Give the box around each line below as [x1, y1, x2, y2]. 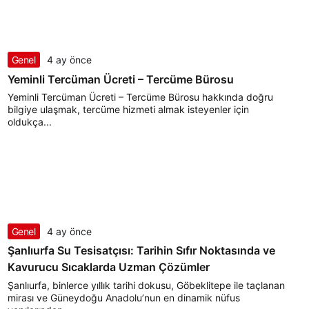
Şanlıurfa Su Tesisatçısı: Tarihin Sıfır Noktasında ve [7, 243, 275, 258]
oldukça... [7, 116, 52, 128]
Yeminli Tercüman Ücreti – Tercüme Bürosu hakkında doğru [7, 91, 273, 103]
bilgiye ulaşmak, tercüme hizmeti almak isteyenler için [7, 103, 249, 116]
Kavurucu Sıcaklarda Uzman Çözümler [7, 260, 210, 275]
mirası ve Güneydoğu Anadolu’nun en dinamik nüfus [7, 291, 240, 303]
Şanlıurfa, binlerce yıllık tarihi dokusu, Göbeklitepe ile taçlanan [7, 279, 285, 291]
